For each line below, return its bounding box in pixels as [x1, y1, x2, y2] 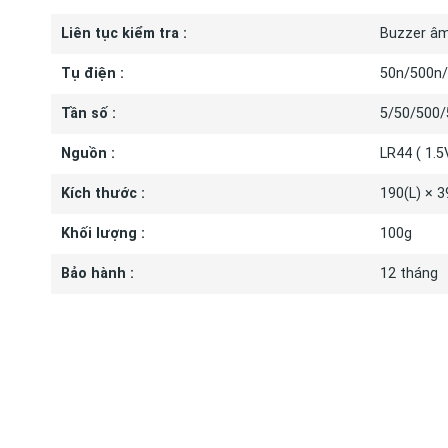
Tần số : [60, 105, 116, 123]
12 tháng [379, 265, 438, 283]
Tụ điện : [60, 65, 124, 83]
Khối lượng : [60, 225, 145, 243]
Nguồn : [60, 145, 115, 163]
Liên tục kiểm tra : [60, 25, 187, 43]
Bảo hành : [60, 265, 134, 283]
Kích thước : [60, 185, 145, 203]
